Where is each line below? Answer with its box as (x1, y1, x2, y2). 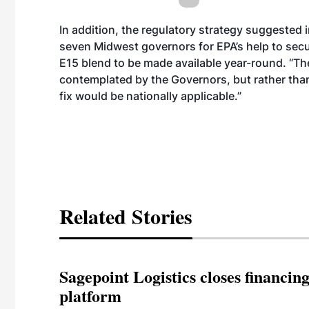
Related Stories (59, 201, 192, 231)
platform (59, 283, 121, 308)
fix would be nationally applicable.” (59, 89, 241, 103)
